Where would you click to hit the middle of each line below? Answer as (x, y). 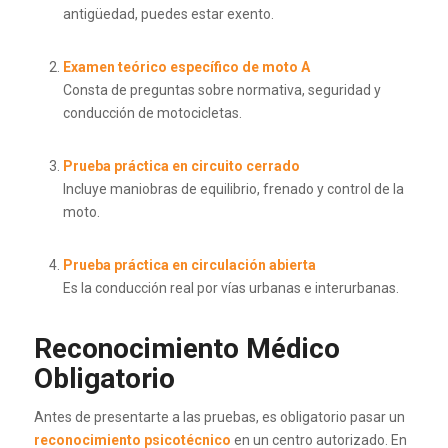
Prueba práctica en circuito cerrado (181, 165)
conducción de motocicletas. (152, 113)
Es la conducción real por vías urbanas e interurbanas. (230, 287)
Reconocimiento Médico (186, 349)
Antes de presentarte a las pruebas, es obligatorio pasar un (219, 417)
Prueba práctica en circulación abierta (189, 264)
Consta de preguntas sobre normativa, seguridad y (221, 90)
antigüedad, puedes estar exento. (168, 14)
